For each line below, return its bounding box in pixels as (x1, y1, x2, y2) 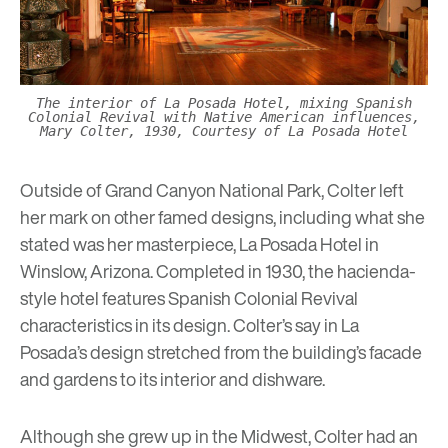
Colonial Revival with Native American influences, (28, 109, 420, 126)
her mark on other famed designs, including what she (20, 203, 425, 230)
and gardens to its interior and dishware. (20, 365, 328, 392)
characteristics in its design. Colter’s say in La (20, 311, 359, 338)
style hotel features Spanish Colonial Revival (20, 284, 358, 311)
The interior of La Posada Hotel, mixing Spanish (36, 95, 412, 112)
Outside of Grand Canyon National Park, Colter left (20, 176, 404, 203)
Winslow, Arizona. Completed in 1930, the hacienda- (20, 257, 416, 284)
